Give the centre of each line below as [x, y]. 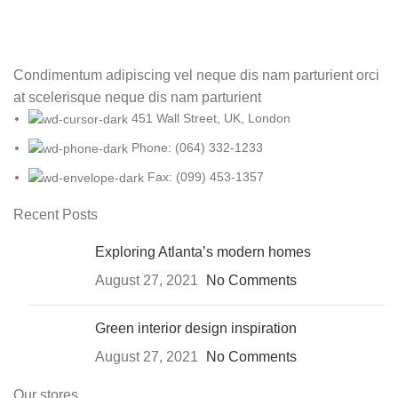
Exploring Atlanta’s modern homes [203, 252]
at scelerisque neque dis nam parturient [137, 97]
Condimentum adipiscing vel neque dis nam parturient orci [196, 75]
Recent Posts [56, 215]
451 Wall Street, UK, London [211, 118]
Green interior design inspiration [196, 329]
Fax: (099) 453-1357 [206, 177]
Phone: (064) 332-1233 [197, 147]
